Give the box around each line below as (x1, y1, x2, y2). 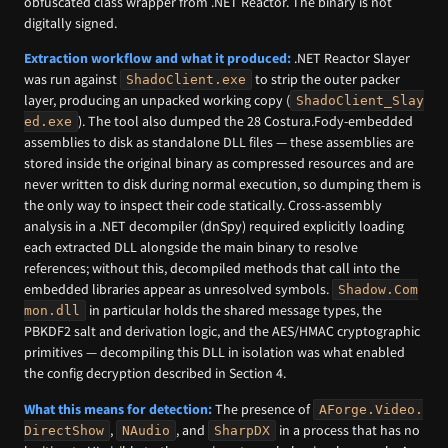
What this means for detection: (24, 399, 212, 418)
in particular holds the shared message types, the (86, 301, 382, 320)
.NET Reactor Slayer (291, 49, 410, 68)
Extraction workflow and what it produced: (24, 49, 291, 68)
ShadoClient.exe (126, 72, 246, 88)
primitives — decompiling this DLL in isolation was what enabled (24, 343, 405, 362)
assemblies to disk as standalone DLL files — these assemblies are (24, 133, 414, 152)
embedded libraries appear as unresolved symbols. (24, 280, 332, 299)
